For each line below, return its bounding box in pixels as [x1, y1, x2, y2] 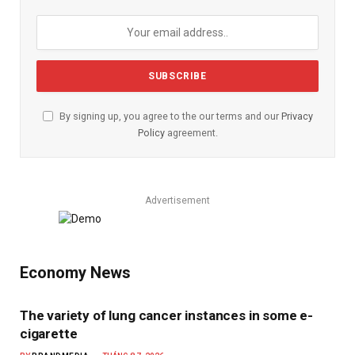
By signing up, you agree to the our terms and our [56, 109, 281, 122]
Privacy [281, 109, 313, 122]
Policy [137, 126, 165, 139]
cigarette [20, 325, 78, 342]
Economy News [20, 262, 131, 282]
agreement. [164, 126, 218, 139]
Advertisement [145, 194, 210, 206]
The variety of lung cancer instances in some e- [20, 307, 314, 323]
